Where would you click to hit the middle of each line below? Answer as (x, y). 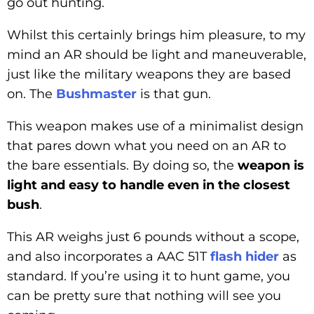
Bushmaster (96, 94)
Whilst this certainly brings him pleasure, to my (156, 35)
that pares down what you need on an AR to (146, 145)
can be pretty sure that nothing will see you (144, 295)
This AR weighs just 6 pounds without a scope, (153, 237)
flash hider (245, 256)
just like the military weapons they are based (149, 74)
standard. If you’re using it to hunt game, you (149, 276)
